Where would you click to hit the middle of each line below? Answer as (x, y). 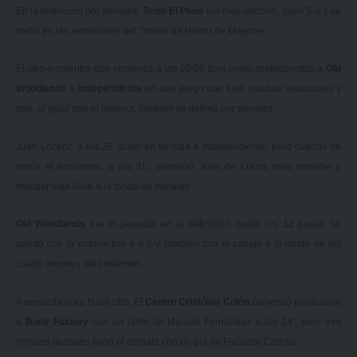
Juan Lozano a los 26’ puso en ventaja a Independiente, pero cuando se (178, 146)
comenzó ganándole (295, 302)
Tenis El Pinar (175, 11)
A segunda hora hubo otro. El (81, 302)
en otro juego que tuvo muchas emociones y (243, 89)
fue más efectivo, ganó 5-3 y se (274, 11)
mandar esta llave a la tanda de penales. (104, 186)
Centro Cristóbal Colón (197, 302)
